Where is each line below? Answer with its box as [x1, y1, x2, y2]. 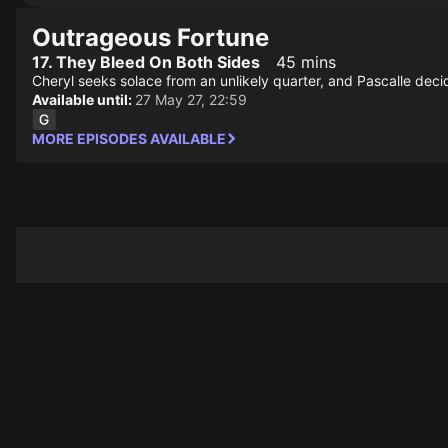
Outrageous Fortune [32, 23, 269, 52]
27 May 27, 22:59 [135, 91, 247, 108]
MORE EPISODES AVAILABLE [32, 130, 226, 147]
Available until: [32, 91, 135, 108]
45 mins [276, 52, 336, 72]
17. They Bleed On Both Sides [32, 52, 260, 72]
